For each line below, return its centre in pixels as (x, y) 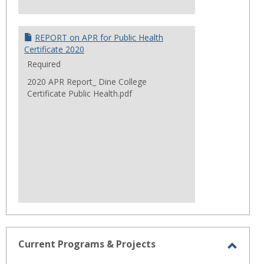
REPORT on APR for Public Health (99, 37)
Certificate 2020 (54, 49)
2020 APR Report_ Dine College (87, 82)
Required (44, 64)
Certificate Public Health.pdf (80, 93)
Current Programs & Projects (87, 244)
